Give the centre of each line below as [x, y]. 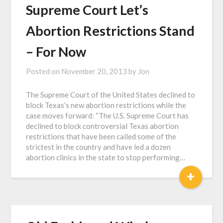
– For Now [56, 52]
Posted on [44, 71]
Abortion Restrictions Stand [111, 31]
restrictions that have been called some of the [101, 136]
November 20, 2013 [94, 71]
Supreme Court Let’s [87, 10]
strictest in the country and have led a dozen [99, 147]
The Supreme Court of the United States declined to [111, 95]
